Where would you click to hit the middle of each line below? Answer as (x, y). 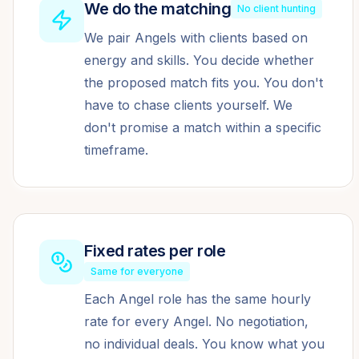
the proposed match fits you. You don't (204, 83)
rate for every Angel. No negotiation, (196, 321)
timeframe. (116, 150)
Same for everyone (137, 271)
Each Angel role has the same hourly (198, 299)
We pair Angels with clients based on (196, 38)
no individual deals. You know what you (204, 344)
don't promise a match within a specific (203, 127)
